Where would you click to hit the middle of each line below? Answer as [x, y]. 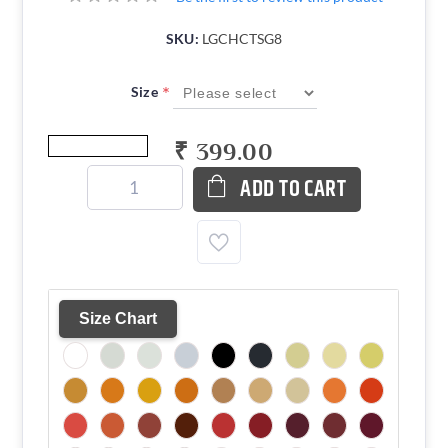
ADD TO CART [293, 189]
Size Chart [118, 318]
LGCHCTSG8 [242, 38]
